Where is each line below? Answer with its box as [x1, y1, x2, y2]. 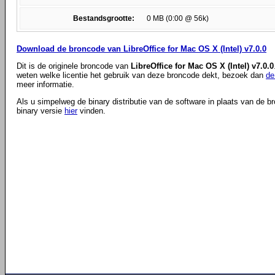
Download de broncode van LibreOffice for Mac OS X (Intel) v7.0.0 [17, 44, 266, 53]
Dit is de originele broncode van [17, 61, 131, 71]
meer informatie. [17, 80, 74, 89]
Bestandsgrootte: [73, 14, 134, 23]
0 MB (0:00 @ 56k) [147, 14, 209, 23]
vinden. [77, 106, 106, 115]
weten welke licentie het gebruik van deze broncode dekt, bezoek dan [17, 71, 266, 80]
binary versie [17, 106, 64, 115]
